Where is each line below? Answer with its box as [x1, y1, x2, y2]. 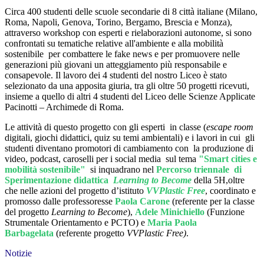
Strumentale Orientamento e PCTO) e [5, 217, 145, 228]
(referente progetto [56, 228, 127, 239]
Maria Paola [147, 217, 197, 228]
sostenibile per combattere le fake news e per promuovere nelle [5, 49, 240, 60]
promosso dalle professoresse [5, 196, 115, 207]
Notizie [5, 248, 32, 259]
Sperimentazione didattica [5, 175, 113, 186]
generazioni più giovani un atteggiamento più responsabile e [5, 60, 227, 70]
